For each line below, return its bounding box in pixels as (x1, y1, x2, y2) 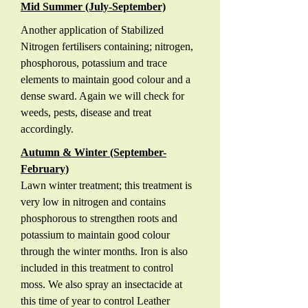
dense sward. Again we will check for (21, 90, 184, 102)
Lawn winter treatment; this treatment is (21, 179, 192, 191)
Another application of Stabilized (21, 24, 164, 36)
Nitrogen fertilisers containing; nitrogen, (21, 41, 193, 52)
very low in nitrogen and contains (21, 196, 166, 208)
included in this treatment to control (21, 262, 173, 274)
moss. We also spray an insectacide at (21, 278, 182, 290)
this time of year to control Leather (21, 295, 170, 307)
